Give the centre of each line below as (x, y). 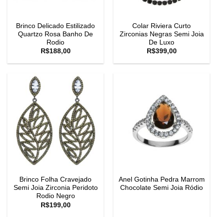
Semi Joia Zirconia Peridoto (55, 188)
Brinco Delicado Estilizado (55, 26)
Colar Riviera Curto (162, 26)
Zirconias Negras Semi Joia (162, 34)
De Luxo (162, 42)
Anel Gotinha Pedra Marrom (162, 180)
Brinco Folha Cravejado (55, 180)
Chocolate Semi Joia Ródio (162, 188)
